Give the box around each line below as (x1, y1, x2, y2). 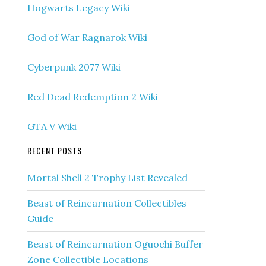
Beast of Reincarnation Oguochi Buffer (27, 238, 203, 250)
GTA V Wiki (27, 121, 77, 132)
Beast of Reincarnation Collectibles (27, 197, 186, 209)
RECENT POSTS (27, 144, 82, 157)
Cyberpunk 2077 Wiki (27, 61, 121, 73)
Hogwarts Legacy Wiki (27, 2, 130, 14)
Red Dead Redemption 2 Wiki (27, 91, 158, 103)
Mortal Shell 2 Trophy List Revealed (27, 172, 188, 183)
